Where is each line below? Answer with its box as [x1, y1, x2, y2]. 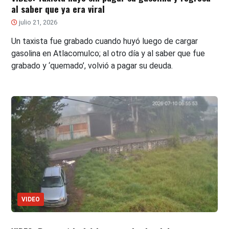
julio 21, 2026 [17, 18, 58, 27]
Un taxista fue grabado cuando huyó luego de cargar [11, 36, 198, 47]
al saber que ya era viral [11, 2, 105, 16]
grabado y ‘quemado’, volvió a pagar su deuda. [11, 61, 173, 71]
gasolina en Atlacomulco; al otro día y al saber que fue [11, 49, 205, 59]
